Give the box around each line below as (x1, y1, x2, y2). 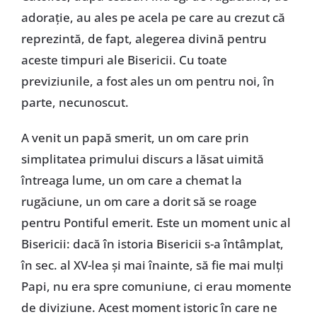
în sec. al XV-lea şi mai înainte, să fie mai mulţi (21, 256, 284, 273)
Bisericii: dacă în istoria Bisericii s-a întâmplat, (21, 235, 284, 252)
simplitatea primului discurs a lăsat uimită (21, 150, 264, 167)
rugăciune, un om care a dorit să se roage (21, 192, 257, 209)
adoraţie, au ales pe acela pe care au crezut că (21, 8, 285, 25)
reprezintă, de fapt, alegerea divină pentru (21, 30, 267, 47)
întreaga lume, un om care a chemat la (21, 171, 242, 188)
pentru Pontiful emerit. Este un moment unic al (21, 214, 291, 231)
